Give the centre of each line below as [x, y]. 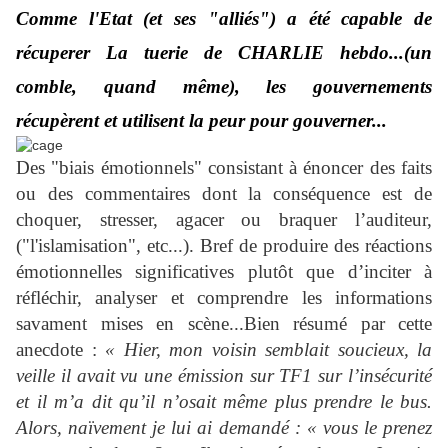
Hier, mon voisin [190, 350]
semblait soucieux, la [344, 350]
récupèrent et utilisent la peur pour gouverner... [201, 121]
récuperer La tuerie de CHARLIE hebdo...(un [224, 53]
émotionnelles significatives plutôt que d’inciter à [224, 272]
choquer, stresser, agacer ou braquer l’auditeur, [224, 220]
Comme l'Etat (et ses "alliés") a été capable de [224, 19]
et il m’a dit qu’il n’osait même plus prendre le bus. [224, 402]
